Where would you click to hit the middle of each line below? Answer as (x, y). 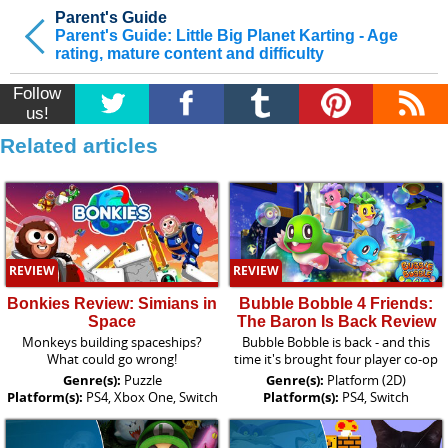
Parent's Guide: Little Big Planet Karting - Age (226, 36)
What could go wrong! (112, 358)
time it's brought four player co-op (336, 358)
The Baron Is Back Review (336, 321)
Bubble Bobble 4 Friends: (336, 303)
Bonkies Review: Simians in (112, 303)
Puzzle (142, 379)
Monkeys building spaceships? (112, 341)
